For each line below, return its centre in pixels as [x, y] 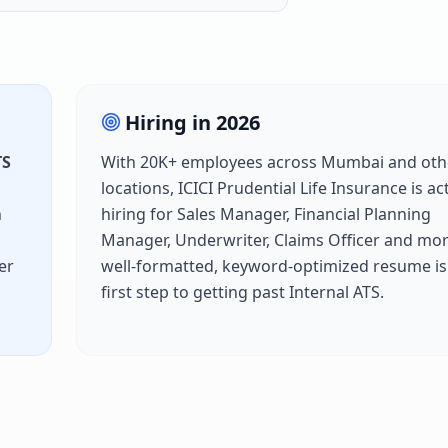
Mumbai [352, 162]
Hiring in [170, 123]
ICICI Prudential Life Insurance [292, 188]
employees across [249, 162]
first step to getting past [195, 292]
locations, [139, 188]
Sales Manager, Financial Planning [304, 214]
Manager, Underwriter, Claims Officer [240, 240]
